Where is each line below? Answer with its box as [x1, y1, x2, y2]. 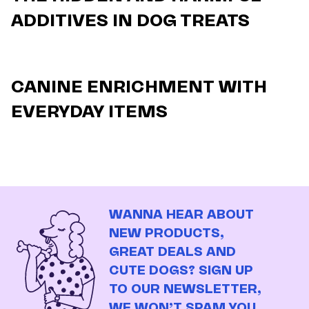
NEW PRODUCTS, [109, 226, 224, 241]
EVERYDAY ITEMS [11, 101, 168, 122]
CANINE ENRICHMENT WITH [11, 77, 267, 97]
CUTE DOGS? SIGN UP [109, 263, 253, 279]
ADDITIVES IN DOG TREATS [11, 10, 250, 31]
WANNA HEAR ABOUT [109, 207, 254, 223]
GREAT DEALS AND [109, 244, 236, 260]
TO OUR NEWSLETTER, [109, 281, 261, 297]
